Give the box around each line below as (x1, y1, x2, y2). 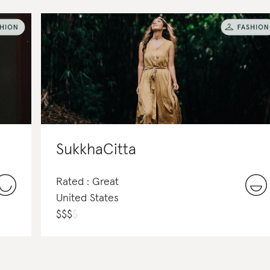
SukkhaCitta (56, 142, 136, 158)
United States (56, 193, 119, 204)
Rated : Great (56, 177, 119, 188)
